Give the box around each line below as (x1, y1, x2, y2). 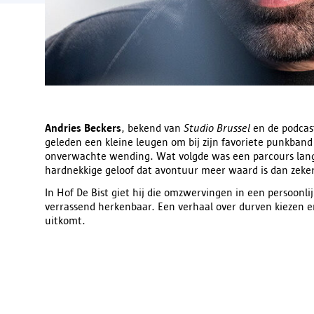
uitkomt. (45, 214, 86, 226)
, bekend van (121, 121, 184, 134)
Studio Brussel (184, 121, 250, 134)
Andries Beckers (45, 121, 121, 134)
